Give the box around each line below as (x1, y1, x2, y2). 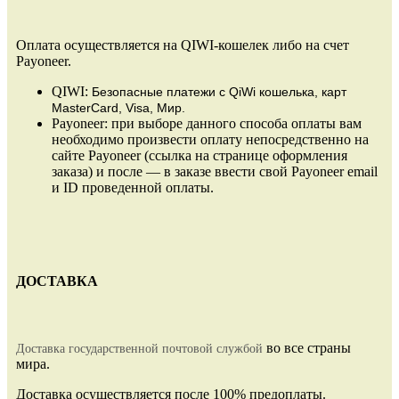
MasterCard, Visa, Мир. (52, 100, 185, 115)
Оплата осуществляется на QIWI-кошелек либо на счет (16, 37, 349, 53)
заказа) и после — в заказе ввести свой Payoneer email (52, 163, 378, 179)
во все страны (263, 340, 351, 356)
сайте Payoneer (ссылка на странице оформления (52, 147, 347, 163)
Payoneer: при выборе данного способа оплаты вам (52, 115, 362, 131)
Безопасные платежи (92, 84, 219, 99)
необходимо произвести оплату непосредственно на (52, 131, 369, 147)
